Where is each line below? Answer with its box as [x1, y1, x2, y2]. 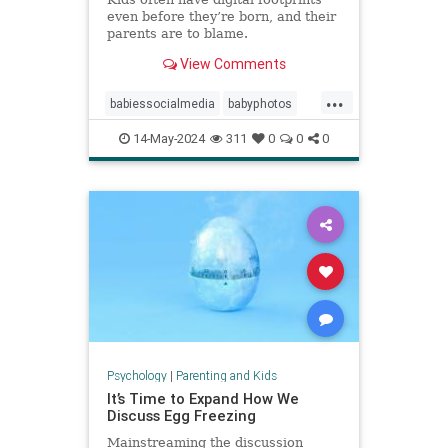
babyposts [110, 128, 167, 143]
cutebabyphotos [180, 128, 269, 143]
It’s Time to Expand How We [106, 388, 299, 408]
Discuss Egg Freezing [106, 405, 256, 425]
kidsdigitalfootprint [203, 160, 307, 175]
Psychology [106, 367, 167, 383]
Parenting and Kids [175, 367, 277, 383]
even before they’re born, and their [106, 9, 336, 25]
